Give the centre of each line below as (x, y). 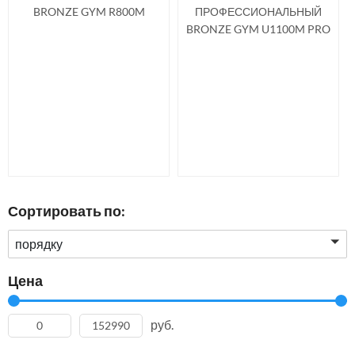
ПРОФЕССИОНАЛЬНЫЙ (258, 11)
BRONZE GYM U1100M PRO (258, 29)
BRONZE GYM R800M (89, 11)
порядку (39, 244)
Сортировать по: (67, 211)
